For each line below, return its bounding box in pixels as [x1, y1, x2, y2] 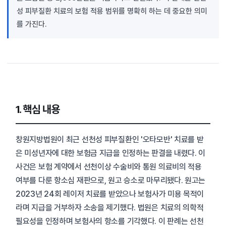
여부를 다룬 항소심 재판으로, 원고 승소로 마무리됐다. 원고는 [16, 176, 206, 186]
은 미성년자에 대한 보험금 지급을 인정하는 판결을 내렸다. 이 [16, 148, 206, 158]
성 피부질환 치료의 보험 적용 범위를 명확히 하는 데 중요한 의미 [17, 7, 207, 16]
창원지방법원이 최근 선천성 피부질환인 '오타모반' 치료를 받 [16, 135, 204, 145]
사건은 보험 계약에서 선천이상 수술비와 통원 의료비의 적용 [16, 162, 202, 172]
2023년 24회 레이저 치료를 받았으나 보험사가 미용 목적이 [16, 189, 204, 199]
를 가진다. [17, 20, 47, 29]
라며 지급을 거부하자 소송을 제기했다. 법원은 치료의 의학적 [16, 203, 204, 213]
